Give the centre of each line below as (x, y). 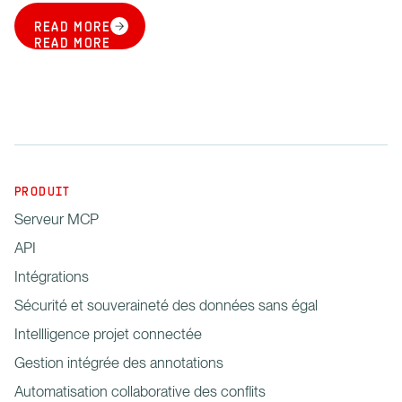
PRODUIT (43, 193)
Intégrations (52, 277)
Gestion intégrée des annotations (119, 363)
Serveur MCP (57, 219)
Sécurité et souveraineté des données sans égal (166, 306)
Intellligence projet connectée (108, 334)
